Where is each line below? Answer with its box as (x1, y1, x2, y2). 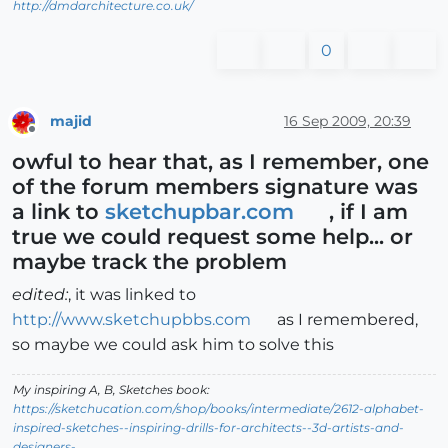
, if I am (323, 197, 409, 224)
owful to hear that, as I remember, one (12, 147, 429, 174)
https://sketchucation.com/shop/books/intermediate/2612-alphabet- (13, 400, 424, 416)
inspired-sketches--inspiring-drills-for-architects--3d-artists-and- (13, 419, 404, 435)
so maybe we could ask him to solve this (12, 334, 334, 354)
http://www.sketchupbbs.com (12, 309, 251, 329)
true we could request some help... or (12, 222, 413, 249)
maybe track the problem (12, 247, 287, 274)
